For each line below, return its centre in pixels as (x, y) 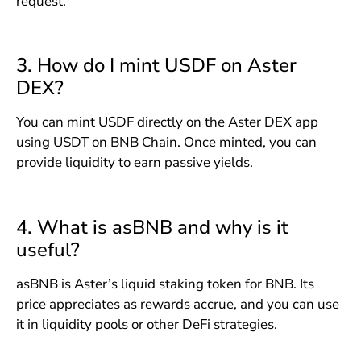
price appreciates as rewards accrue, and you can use (177, 305)
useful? (48, 250)
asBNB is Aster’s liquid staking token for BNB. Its (165, 284)
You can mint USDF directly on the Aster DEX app (167, 122)
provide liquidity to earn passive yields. (134, 163)
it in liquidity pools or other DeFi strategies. (146, 325)
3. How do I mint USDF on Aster (156, 66)
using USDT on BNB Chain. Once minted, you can (166, 143)
